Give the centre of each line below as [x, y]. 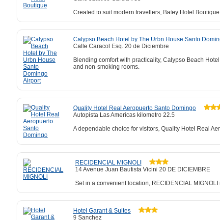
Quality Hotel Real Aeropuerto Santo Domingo [135, 108]
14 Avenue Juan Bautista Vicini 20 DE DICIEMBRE [143, 169]
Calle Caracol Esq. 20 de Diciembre [121, 46]
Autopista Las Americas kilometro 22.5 [124, 115]
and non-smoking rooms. [106, 67]
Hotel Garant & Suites [102, 211]
